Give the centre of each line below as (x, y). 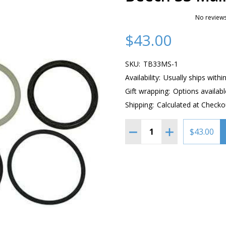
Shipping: (139, 105)
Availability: (143, 77)
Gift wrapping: (148, 91)
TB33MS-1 (161, 64)
